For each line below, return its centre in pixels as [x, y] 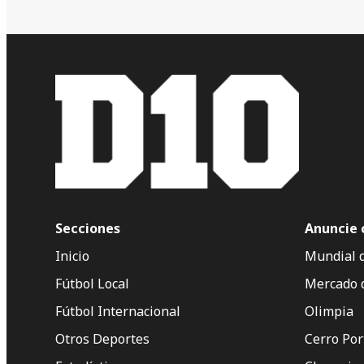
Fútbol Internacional [118, 311]
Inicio [72, 256]
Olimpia [329, 311]
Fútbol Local [92, 283]
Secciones [88, 228]
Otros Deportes [102, 338]
